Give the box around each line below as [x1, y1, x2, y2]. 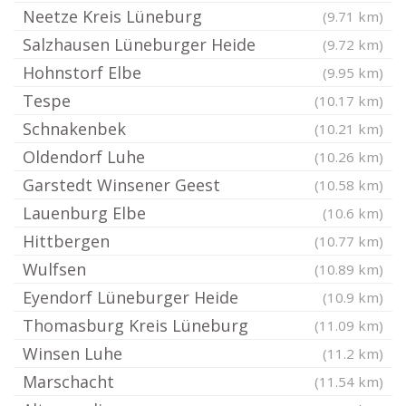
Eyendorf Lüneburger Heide [23, 286, 238, 308]
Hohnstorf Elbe [23, 62, 141, 83]
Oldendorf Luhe [23, 146, 145, 168]
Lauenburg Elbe [23, 202, 146, 224]
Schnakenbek [23, 118, 126, 140]
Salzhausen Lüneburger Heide [23, 34, 256, 55]
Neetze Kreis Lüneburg [23, 5, 202, 27]
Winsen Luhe [23, 343, 122, 364]
